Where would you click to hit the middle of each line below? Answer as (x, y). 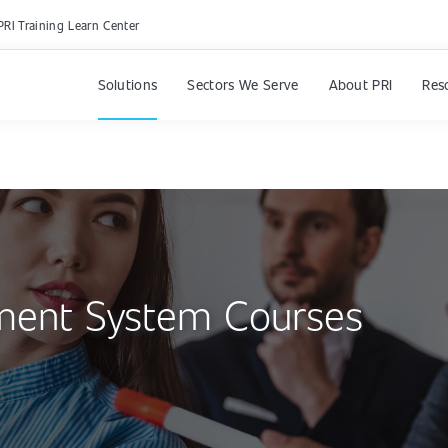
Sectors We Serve (243, 84)
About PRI (360, 84)
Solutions (127, 84)
